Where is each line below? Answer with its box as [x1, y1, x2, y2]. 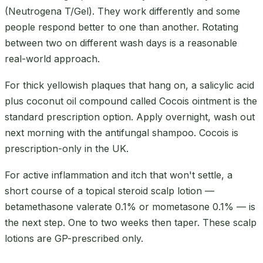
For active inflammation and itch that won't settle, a [5, 168, 232, 181]
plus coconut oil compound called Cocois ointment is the [5, 95, 257, 107]
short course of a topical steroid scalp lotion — [5, 184, 214, 197]
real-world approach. [5, 52, 100, 65]
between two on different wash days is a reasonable [5, 36, 237, 49]
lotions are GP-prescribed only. [5, 232, 143, 244]
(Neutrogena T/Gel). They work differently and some [5, 5, 240, 17]
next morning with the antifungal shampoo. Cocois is [5, 126, 238, 139]
